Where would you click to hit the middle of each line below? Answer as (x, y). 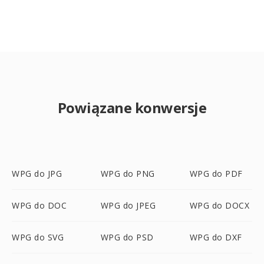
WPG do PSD (127, 237)
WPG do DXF (216, 237)
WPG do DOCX (220, 205)
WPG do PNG (128, 174)
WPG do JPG (37, 174)
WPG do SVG (38, 237)
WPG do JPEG (128, 205)
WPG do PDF (216, 174)
